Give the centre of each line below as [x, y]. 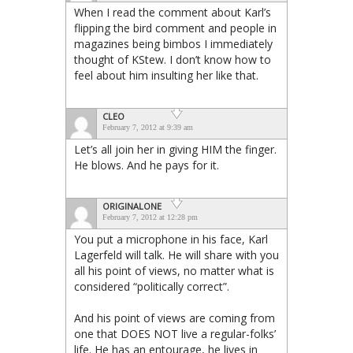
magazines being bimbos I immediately [173, 43]
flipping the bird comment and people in [175, 28]
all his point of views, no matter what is [174, 270]
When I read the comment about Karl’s [173, 12]
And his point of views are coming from [175, 318]
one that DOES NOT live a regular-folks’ [175, 333]
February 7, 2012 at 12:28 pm [150, 217]
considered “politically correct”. [152, 286]
